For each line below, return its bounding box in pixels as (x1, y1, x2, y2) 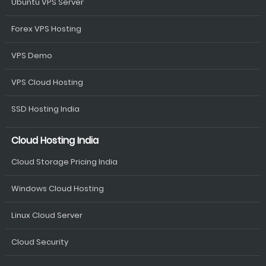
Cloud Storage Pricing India (11, 156, 118, 167)
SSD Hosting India (11, 103, 80, 115)
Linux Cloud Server (11, 210, 83, 221)
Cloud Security (11, 236, 68, 248)
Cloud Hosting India (11, 134, 99, 147)
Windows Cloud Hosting (11, 183, 104, 194)
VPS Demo (11, 50, 52, 61)
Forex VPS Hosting (11, 23, 81, 34)
